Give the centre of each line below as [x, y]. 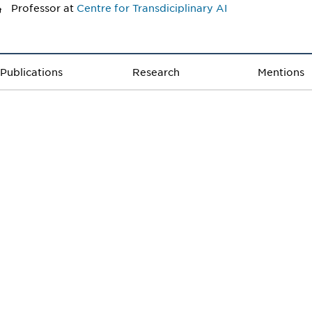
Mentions [281, 72]
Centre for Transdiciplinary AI [151, 8]
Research [156, 72]
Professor [36, 8]
